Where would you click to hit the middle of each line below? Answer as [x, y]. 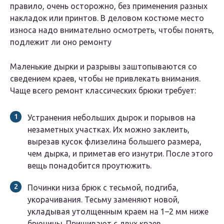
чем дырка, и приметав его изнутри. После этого [120, 154]
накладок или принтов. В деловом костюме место [107, 18]
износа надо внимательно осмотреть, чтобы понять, [112, 30]
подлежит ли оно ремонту [61, 42]
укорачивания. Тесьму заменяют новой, [103, 200]
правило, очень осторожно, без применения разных [109, 6]
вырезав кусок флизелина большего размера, [114, 142]
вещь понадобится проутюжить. [89, 166]
